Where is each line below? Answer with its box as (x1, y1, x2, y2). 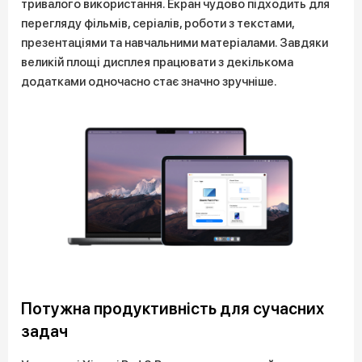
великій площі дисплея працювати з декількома (21, 54, 293, 69)
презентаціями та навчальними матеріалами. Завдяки (21, 35, 328, 50)
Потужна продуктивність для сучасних (21, 298, 324, 318)
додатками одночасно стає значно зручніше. (21, 74, 277, 89)
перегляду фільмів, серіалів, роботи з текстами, (21, 15, 294, 31)
